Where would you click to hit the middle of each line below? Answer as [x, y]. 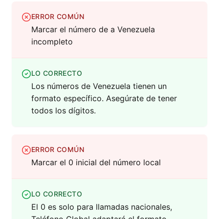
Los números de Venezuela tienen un [99, 86]
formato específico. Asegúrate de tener [104, 99]
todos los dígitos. [64, 111]
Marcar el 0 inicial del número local [96, 163]
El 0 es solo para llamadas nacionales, [102, 207]
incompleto [52, 42]
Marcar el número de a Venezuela [93, 30]
